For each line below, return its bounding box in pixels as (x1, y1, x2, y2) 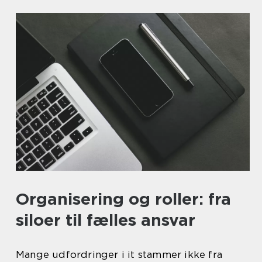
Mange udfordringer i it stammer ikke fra (16, 249, 223, 261)
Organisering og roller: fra (16, 189, 231, 209)
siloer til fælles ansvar (16, 210, 195, 230)
